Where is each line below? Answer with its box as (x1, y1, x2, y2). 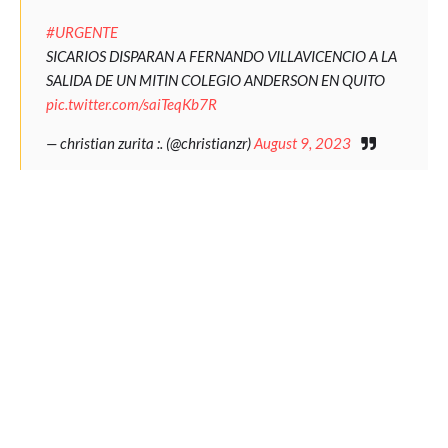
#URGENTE (46, 23, 118, 41)
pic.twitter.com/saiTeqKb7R (46, 95, 217, 113)
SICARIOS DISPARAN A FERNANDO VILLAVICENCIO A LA (46, 47, 397, 65)
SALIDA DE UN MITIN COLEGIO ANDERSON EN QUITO (46, 71, 385, 89)
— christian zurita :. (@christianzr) (46, 134, 254, 152)
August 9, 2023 (254, 134, 351, 152)
